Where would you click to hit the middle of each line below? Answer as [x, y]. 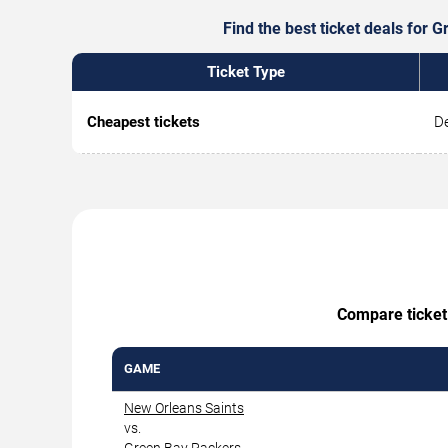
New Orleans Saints [184, 408]
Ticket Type [245, 72]
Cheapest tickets [143, 122]
